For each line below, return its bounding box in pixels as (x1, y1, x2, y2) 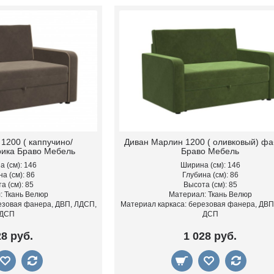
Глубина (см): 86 (182, 170, 239, 179)
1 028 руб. (183, 229, 237, 242)
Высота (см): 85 (183, 180, 237, 189)
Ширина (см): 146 (180, 160, 240, 169)
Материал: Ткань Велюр (168, 190, 252, 199)
